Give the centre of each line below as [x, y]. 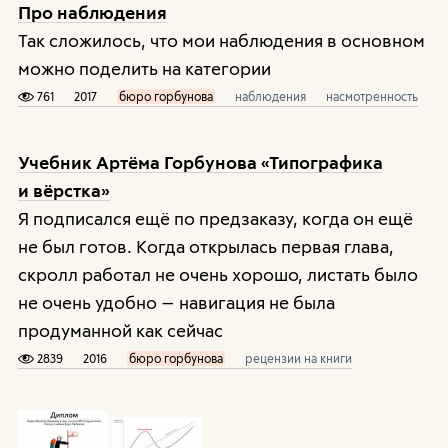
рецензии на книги [298, 358]
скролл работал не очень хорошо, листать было [217, 274]
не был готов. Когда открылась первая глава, [205, 246]
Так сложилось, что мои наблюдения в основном [221, 40]
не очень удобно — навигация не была [176, 302]
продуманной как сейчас [120, 330]
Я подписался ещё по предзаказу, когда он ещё [215, 218]
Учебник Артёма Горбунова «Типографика [200, 162]
